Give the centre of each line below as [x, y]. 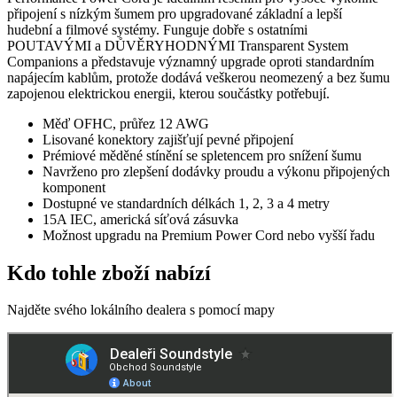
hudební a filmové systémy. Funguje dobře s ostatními [157, 29]
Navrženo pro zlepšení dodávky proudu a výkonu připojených [216, 171]
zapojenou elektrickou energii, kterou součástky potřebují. [168, 93]
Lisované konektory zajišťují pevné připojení [168, 139]
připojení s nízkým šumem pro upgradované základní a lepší [175, 13]
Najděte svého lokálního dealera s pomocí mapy [141, 310]
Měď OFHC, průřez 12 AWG [126, 123]
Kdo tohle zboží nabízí [109, 272]
